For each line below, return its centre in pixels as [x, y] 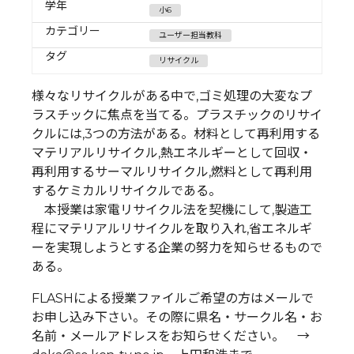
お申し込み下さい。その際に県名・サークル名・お [177, 317]
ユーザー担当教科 [190, 36]
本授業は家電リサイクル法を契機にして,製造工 [172, 209]
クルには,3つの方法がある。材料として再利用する [176, 134]
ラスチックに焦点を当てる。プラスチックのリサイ [177, 115]
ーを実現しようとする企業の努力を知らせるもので [177, 247]
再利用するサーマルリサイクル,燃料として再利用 [172, 171]
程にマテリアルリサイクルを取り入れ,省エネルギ [172, 228]
